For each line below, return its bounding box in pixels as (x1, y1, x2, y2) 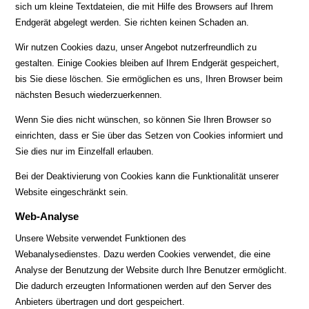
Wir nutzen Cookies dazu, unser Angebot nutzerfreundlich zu (15, 42, 257, 52)
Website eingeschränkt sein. (15, 187, 129, 197)
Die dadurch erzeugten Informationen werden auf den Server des (15, 281, 272, 291)
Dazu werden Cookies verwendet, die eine (103, 249, 271, 259)
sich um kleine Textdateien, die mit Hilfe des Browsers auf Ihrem (15, 1, 274, 12)
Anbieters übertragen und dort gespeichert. (15, 297, 186, 307)
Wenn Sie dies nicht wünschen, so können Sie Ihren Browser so (15, 114, 272, 125)
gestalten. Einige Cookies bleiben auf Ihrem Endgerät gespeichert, (15, 58, 280, 68)
